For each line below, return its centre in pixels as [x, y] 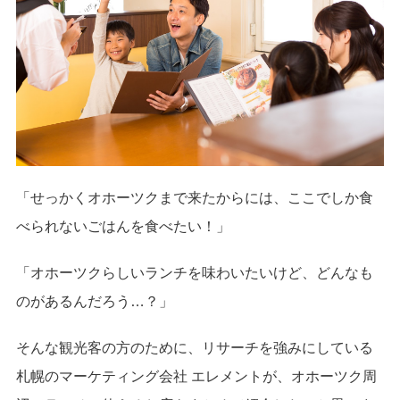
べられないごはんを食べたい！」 [123, 227]
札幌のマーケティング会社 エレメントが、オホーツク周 [196, 377]
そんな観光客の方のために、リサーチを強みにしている [195, 348]
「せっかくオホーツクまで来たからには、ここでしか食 [195, 198]
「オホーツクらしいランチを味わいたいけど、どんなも [195, 273]
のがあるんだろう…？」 [95, 302]
